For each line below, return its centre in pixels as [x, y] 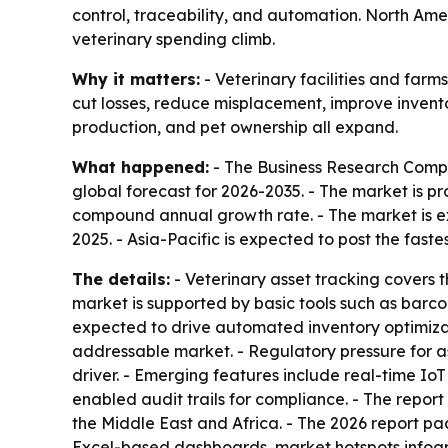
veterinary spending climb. [173, 38]
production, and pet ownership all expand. [235, 126]
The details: [121, 278]
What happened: [140, 166]
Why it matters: [136, 78]
